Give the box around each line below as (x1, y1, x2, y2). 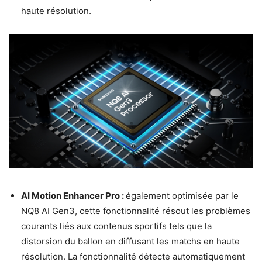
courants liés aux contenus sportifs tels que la (21, 220, 212, 232)
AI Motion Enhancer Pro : (21, 190, 126, 202)
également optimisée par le (126, 190, 239, 202)
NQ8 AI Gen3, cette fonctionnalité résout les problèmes (21, 205, 250, 217)
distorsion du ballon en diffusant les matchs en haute (21, 236, 240, 247)
